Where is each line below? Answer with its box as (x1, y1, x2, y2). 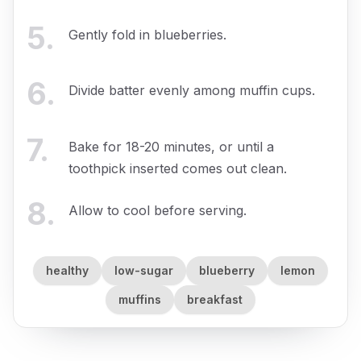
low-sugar (114, 263, 173, 277)
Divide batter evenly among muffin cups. (68, 82, 315, 99)
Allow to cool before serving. (68, 202, 247, 219)
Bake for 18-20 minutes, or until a (68, 138, 274, 155)
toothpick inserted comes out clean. (68, 160, 287, 176)
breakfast (187, 292, 243, 306)
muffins (118, 292, 161, 306)
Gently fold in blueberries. (68, 26, 226, 43)
